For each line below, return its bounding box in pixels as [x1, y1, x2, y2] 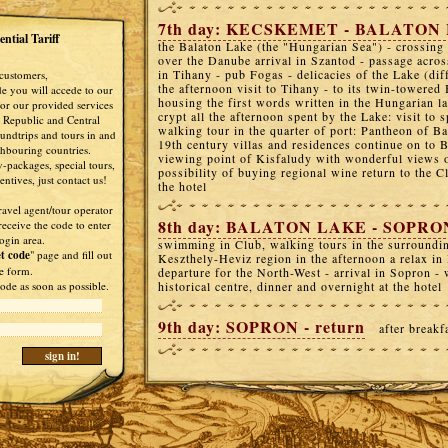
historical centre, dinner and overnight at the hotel [158, 278, 442, 294]
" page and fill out [29, 247, 112, 262]
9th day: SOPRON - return [158, 315, 365, 338]
